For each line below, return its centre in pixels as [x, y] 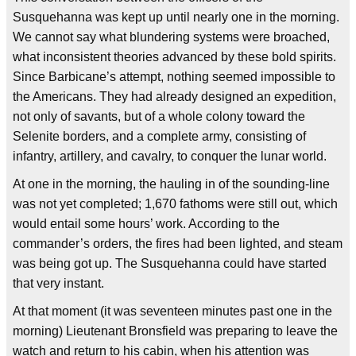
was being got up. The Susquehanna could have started [170, 264]
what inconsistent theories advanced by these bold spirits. [174, 57]
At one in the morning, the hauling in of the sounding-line [171, 184]
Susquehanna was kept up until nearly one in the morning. [176, 17]
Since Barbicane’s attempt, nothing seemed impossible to [174, 77]
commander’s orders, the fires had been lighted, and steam [178, 244]
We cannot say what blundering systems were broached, [171, 37]
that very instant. [58, 284]
